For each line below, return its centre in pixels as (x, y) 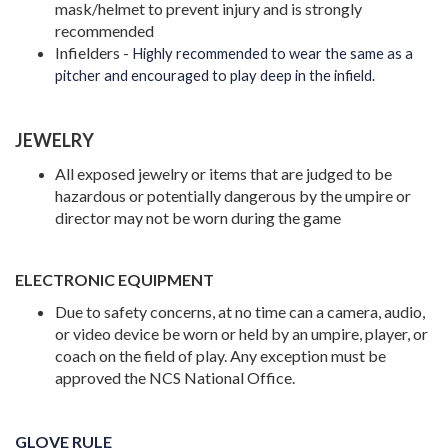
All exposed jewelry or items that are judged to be (223, 173)
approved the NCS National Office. (175, 377)
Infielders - (92, 52)
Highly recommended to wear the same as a (271, 53)
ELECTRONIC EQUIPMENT (114, 279)
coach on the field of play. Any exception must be (220, 355)
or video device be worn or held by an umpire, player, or (241, 333)
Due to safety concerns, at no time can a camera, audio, (240, 311)
